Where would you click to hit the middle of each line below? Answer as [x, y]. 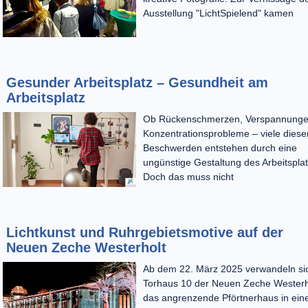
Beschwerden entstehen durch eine [220, 148]
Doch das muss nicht [188, 177]
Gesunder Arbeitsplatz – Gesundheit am [137, 83]
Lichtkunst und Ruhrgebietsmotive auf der [145, 232]
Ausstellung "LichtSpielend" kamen [218, 13]
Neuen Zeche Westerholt [86, 247]
